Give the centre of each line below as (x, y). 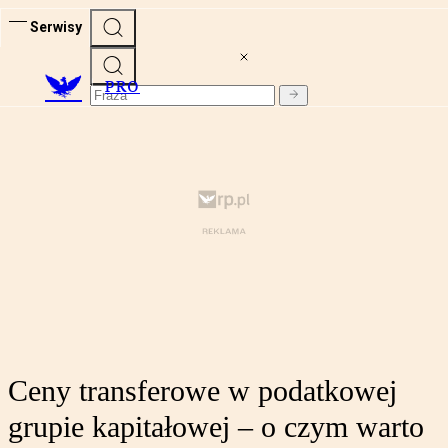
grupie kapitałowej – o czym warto (216, 427)
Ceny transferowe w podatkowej (202, 391)
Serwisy (56, 26)
